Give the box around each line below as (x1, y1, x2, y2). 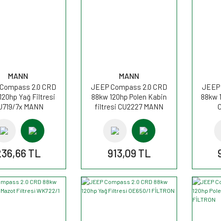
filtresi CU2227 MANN (95, 102, 163, 111)
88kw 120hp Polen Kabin (91, 92, 167, 101)
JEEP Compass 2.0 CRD (91, 82, 167, 91)
